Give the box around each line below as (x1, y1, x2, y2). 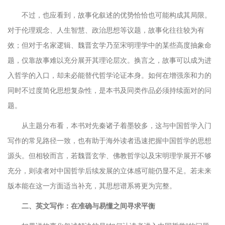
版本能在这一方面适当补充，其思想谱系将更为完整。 (8, 182, 176, 190)
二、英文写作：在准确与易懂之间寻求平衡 (22, 202, 155, 210)
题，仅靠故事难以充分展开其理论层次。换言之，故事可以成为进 (8, 56, 211, 64)
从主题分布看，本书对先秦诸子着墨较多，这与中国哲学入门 (22, 122, 211, 130)
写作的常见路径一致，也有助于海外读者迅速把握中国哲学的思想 (8, 137, 211, 145)
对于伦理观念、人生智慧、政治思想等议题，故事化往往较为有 (8, 26, 204, 34)
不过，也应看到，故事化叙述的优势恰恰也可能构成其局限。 (22, 11, 211, 19)
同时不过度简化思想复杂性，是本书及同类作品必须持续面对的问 (8, 86, 211, 94)
